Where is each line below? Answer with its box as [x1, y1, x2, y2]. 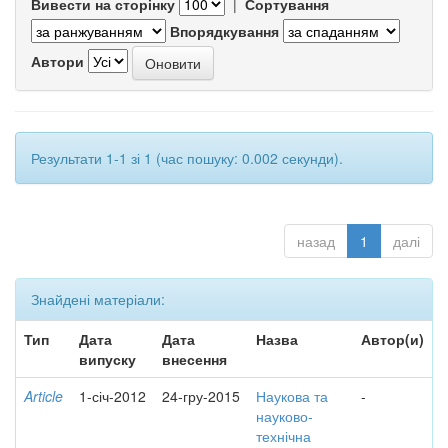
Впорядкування [170, 21, 279, 41]
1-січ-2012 [79, 386, 146, 406]
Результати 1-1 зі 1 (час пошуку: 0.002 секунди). [31, 148, 343, 168]
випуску [79, 349, 136, 369]
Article [24, 386, 63, 406]
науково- [256, 406, 313, 426]
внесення [162, 349, 227, 369]
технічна [256, 426, 311, 446]
